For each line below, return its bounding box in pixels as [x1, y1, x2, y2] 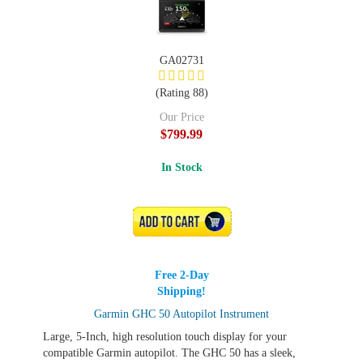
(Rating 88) [155, 87, 208, 99]
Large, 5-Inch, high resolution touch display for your [43, 331, 287, 343]
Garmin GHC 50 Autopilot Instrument [94, 308, 269, 320]
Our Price [159, 111, 204, 123]
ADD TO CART [151, 216, 218, 228]
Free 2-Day [154, 269, 209, 281]
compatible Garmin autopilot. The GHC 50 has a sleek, [43, 347, 296, 359]
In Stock [160, 161, 203, 173]
